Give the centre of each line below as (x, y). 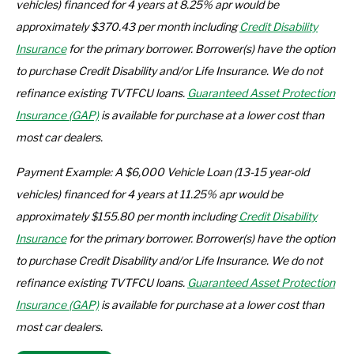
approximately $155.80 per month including (127, 216)
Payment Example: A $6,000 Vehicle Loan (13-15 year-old (162, 172)
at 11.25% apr (202, 194)
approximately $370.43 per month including (128, 26)
